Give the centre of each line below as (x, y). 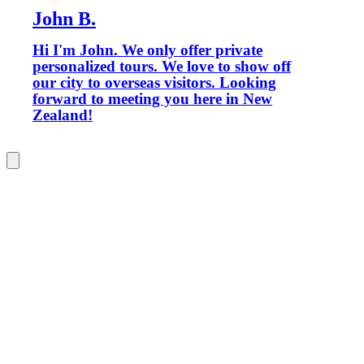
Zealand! (63, 115)
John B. (64, 18)
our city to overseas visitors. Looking (154, 83)
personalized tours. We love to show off (162, 67)
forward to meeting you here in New (152, 99)
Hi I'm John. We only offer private (147, 50)
